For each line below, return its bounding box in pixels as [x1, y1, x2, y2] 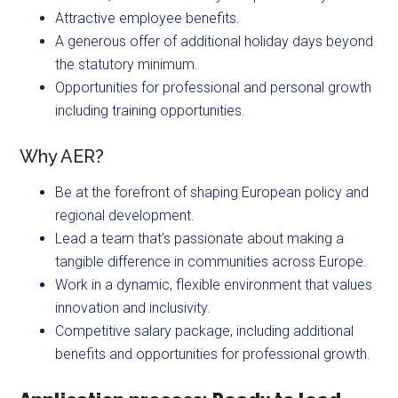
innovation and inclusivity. [55, 299, 211, 317]
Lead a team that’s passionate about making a [55, 230, 345, 248]
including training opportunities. [55, 102, 246, 120]
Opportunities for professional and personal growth [55, 79, 372, 97]
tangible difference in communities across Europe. [55, 253, 368, 271]
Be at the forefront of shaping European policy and [55, 184, 370, 202]
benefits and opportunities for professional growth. [55, 346, 371, 363]
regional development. [55, 207, 195, 225]
